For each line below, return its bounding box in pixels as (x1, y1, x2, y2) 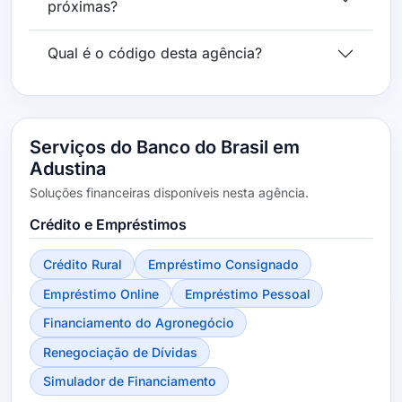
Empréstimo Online (42, 285, 159, 301)
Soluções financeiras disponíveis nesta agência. (30, 184, 309, 200)
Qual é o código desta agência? (48, 44, 262, 63)
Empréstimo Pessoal (184, 285, 310, 301)
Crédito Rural (42, 256, 122, 272)
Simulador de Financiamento (42, 373, 216, 389)
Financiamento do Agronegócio (42, 315, 234, 331)
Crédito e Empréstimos (30, 214, 187, 233)
